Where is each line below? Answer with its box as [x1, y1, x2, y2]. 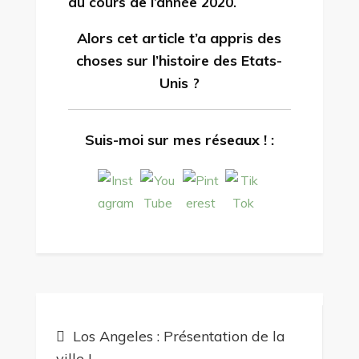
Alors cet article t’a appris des [77, 28, 282, 47]
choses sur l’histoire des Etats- [76, 50, 283, 70]
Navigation [34, 291, 199, 337]
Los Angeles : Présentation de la [72, 326, 285, 345]
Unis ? [159, 73, 200, 92]
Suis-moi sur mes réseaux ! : [84, 130, 274, 149]
